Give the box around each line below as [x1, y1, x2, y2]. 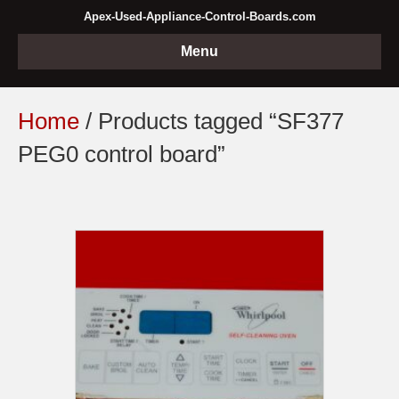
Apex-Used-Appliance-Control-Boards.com [83, 10, 316, 23]
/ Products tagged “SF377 [79, 108, 344, 134]
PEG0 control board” [18, 141, 225, 167]
